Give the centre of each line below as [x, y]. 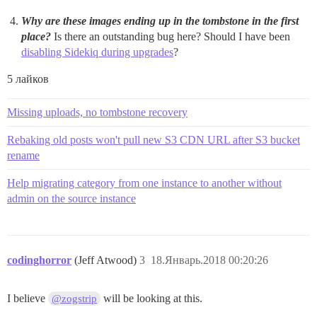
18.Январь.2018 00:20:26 [209, 260]
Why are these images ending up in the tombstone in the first [160, 21]
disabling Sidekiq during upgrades [97, 52]
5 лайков [28, 79]
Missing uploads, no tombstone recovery [97, 113]
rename [23, 156]
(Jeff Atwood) [107, 260]
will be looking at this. [152, 299]
